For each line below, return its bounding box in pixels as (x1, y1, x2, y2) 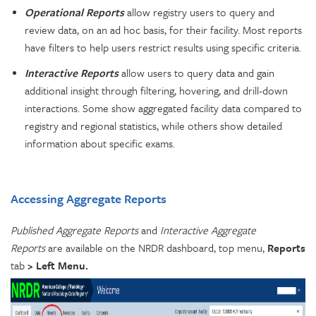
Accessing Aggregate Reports (11, 189, 166, 207)
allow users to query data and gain (121, 64, 274, 80)
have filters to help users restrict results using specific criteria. (25, 39, 301, 55)
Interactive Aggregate (160, 221, 256, 238)
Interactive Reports (25, 64, 119, 80)
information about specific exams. (25, 135, 175, 151)
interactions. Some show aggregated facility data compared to (25, 99, 302, 116)
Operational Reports (25, 4, 124, 20)
